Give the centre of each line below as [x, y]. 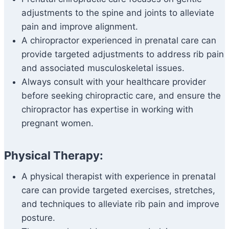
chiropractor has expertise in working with [107, 110]
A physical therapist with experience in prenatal [119, 177]
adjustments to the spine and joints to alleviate [118, 13]
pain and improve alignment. [80, 27]
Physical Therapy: [54, 156]
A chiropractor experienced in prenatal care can [119, 41]
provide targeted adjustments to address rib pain [123, 54]
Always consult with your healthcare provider [114, 82]
